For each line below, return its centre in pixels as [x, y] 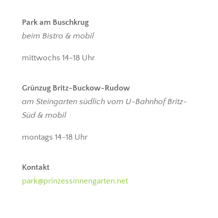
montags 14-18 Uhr [54, 137]
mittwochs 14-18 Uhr [58, 58]
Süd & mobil [44, 115]
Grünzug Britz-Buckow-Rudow [76, 88]
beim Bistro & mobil [58, 36]
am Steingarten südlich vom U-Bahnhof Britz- [104, 102]
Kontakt [36, 167]
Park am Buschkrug [55, 22]
